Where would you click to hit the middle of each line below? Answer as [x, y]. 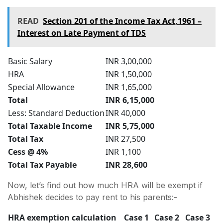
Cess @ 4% [28, 152]
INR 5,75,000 [130, 126]
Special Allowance [41, 87]
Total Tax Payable [42, 165]
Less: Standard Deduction [56, 113]
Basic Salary [30, 61]
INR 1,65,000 [129, 87]
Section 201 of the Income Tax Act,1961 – [122, 21]
